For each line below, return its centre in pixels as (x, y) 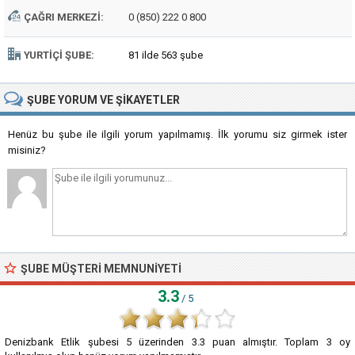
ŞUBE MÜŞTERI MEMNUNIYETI (101, 269)
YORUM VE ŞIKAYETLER (119, 100)
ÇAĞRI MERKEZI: (64, 17)
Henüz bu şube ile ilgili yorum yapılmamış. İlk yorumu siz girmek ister (177, 134)
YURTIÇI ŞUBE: (59, 55)
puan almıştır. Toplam (265, 342)
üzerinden (161, 342)
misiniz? (27, 150)
